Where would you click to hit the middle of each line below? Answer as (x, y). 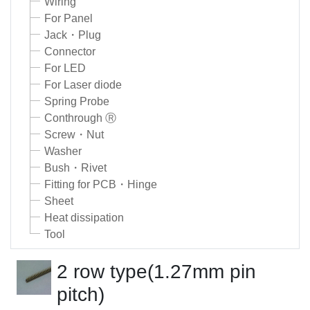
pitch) (81, 295)
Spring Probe (77, 102)
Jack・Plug (73, 35)
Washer (63, 152)
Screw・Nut (74, 135)
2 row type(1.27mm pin (156, 272)
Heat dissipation (84, 218)
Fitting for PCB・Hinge (101, 185)
